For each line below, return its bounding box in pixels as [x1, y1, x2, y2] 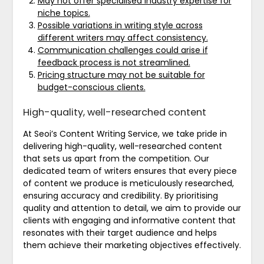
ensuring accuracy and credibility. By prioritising [22, 189, 218, 202]
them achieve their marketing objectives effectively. [22, 239, 241, 251]
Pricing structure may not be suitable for [37, 68, 205, 81]
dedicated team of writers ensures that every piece [22, 164, 237, 177]
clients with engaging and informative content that [22, 214, 236, 226]
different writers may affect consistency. [37, 31, 208, 44]
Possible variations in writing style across [37, 19, 203, 31]
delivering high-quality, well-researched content [22, 140, 222, 152]
